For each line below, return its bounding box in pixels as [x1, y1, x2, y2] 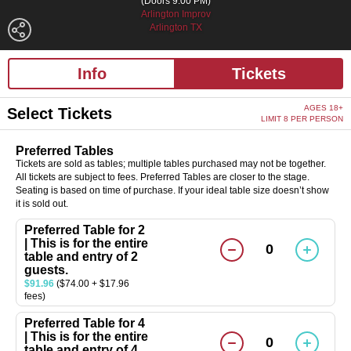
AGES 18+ [304, 103, 343, 112]
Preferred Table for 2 [24, 223, 145, 237]
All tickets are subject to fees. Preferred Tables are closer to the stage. [16, 171, 309, 183]
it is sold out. [16, 197, 68, 209]
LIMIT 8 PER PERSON [261, 114, 343, 123]
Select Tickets [7, 104, 112, 122]
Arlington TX [149, 21, 202, 33]
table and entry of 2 [24, 249, 138, 263]
